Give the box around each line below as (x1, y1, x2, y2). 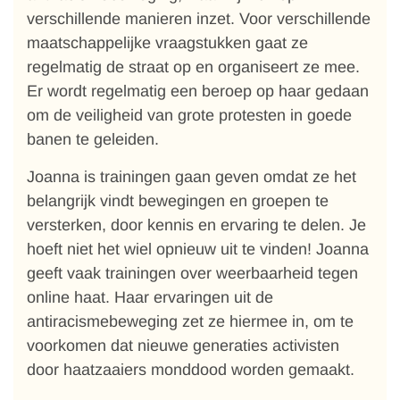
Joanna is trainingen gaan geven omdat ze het (27, 168, 356, 186)
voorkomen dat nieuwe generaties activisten (27, 337, 339, 354)
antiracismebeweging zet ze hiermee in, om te (27, 312, 354, 330)
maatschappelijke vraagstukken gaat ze (27, 34, 308, 52)
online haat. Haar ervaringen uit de (27, 288, 273, 306)
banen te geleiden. (27, 130, 159, 148)
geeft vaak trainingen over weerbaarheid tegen (27, 264, 358, 282)
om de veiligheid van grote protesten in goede (27, 106, 352, 124)
